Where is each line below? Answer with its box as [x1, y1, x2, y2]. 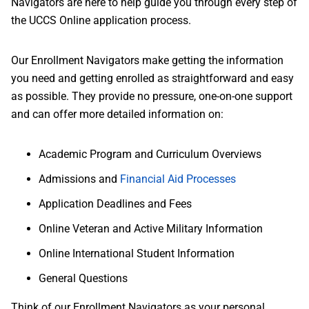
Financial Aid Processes [120, 172, 236, 186]
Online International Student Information [39, 247, 235, 260]
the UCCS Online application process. [11, 14, 191, 27]
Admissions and [39, 172, 120, 186]
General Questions [39, 272, 128, 285]
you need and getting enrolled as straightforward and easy [11, 72, 294, 85]
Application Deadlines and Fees [39, 197, 192, 210]
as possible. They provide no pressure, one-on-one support [11, 90, 292, 103]
